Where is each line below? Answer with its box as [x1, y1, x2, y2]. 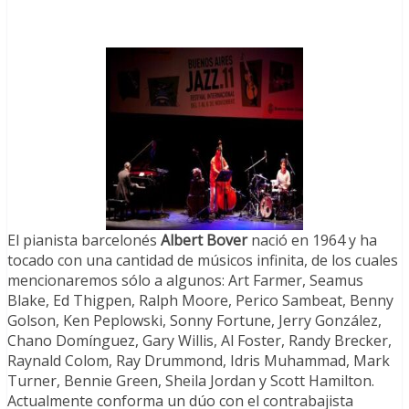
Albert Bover [161, 230, 247, 251]
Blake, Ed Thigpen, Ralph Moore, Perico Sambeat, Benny [7, 290, 393, 311]
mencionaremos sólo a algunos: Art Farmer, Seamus [7, 270, 363, 291]
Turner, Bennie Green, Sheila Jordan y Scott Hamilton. [7, 371, 374, 392]
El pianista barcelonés [7, 230, 161, 251]
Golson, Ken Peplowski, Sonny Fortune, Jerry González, [7, 310, 382, 331]
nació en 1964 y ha [247, 230, 377, 251]
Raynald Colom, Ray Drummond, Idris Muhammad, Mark [7, 351, 390, 372]
